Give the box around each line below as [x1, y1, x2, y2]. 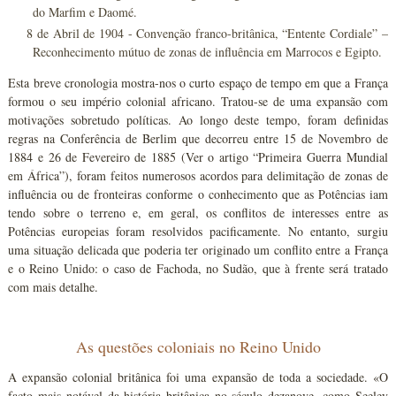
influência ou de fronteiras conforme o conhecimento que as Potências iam [8, 185, 388, 202]
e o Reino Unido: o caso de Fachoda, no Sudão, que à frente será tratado [8, 259, 388, 277]
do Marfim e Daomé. [33, 3, 138, 20]
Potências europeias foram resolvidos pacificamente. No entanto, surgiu [8, 222, 388, 240]
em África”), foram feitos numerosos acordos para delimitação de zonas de [8, 166, 388, 184]
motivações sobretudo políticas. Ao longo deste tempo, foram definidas [8, 110, 388, 128]
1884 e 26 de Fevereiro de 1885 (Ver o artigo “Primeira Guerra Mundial [8, 148, 388, 165]
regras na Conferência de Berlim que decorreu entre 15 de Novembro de [8, 129, 388, 147]
